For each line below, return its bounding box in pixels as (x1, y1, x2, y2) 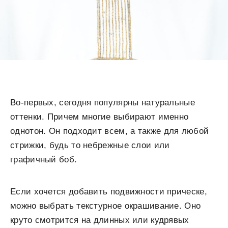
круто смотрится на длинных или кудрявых (10, 215, 189, 225)
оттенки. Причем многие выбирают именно (10, 112, 189, 122)
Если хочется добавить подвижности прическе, (10, 187, 207, 197)
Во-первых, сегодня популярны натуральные (10, 98, 195, 108)
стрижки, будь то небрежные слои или (10, 140, 170, 151)
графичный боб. (10, 155, 77, 165)
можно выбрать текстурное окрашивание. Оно (10, 201, 201, 211)
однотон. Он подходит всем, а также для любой (10, 126, 209, 136)
